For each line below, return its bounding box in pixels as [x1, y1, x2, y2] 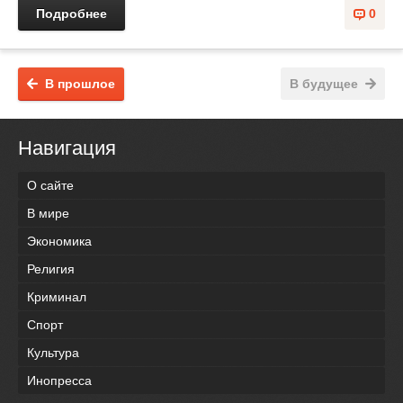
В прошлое [45, 76, 115, 91]
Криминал [27, 289, 86, 304]
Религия [27, 261, 75, 276]
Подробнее [36, 5, 107, 21]
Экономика [27, 233, 92, 248]
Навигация [18, 136, 116, 159]
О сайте [27, 177, 74, 193]
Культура [27, 345, 79, 360]
